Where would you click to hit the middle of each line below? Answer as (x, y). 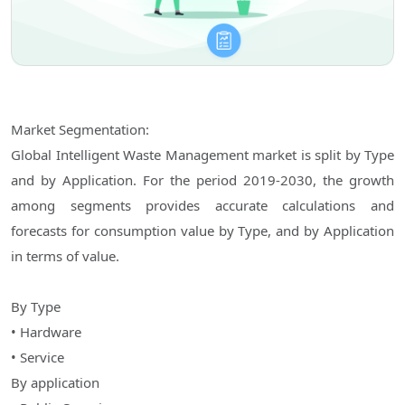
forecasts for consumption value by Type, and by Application (202, 231)
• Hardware (46, 332)
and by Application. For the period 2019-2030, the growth (202, 180)
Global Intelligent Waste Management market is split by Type (202, 155)
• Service (38, 358)
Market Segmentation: (80, 130)
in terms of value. (65, 256)
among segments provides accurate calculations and (202, 206)
